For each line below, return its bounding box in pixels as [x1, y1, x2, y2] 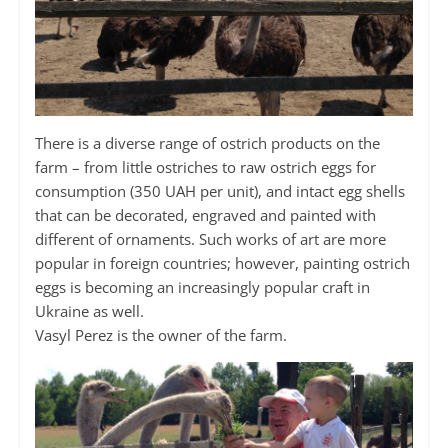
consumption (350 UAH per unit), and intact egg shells [34, 180, 405, 201]
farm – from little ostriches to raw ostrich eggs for [34, 156, 376, 177]
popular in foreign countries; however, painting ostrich [34, 252, 410, 273]
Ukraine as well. [34, 300, 144, 321]
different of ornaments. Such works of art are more [34, 228, 386, 249]
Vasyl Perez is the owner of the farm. [34, 324, 287, 345]
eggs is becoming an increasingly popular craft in [34, 276, 370, 297]
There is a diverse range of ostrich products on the [34, 132, 380, 153]
